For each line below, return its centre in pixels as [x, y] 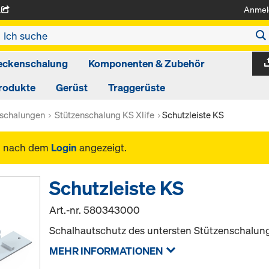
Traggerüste [136, 87]
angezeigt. [102, 147]
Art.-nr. [67, 210]
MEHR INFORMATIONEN [106, 251]
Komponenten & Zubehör [146, 63]
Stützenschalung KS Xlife [104, 115]
